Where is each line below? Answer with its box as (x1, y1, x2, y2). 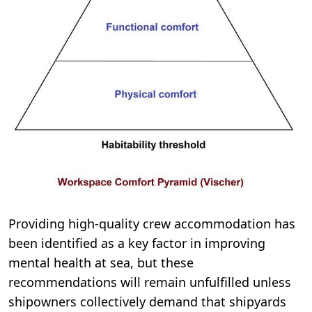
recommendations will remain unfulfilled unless (8, 274, 291, 291)
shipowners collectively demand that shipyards (8, 293, 286, 311)
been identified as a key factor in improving (8, 235, 265, 252)
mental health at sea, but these (8, 254, 194, 272)
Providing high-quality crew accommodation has (8, 215, 295, 233)
